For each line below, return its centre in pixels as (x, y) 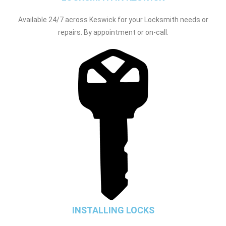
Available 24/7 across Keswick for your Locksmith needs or (113, 19)
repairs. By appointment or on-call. (113, 32)
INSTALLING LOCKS (113, 210)
